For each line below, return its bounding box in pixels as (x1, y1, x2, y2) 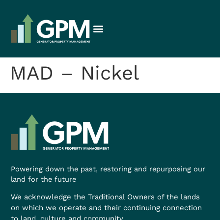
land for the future (11, 174, 77, 184)
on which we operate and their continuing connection (11, 203, 202, 213)
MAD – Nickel (10, 61, 139, 84)
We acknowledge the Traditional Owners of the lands (11, 192, 200, 202)
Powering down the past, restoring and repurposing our (11, 164, 206, 173)
